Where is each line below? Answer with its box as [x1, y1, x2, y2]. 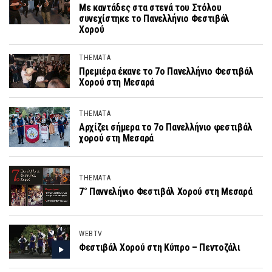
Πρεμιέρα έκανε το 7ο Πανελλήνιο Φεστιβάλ [79, 65, 254, 77]
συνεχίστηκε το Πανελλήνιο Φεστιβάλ [79, 12, 230, 24]
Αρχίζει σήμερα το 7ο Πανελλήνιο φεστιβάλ [79, 121, 253, 134]
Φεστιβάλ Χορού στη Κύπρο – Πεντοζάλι [79, 241, 240, 253]
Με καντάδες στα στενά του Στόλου [79, 1, 222, 13]
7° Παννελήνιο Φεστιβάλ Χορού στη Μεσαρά [79, 186, 253, 198]
